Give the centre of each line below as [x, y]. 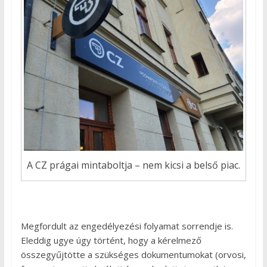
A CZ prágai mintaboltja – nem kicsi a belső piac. [133, 165]
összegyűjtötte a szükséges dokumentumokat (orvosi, [133, 255]
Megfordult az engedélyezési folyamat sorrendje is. [127, 226]
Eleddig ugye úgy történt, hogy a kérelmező [111, 240]
